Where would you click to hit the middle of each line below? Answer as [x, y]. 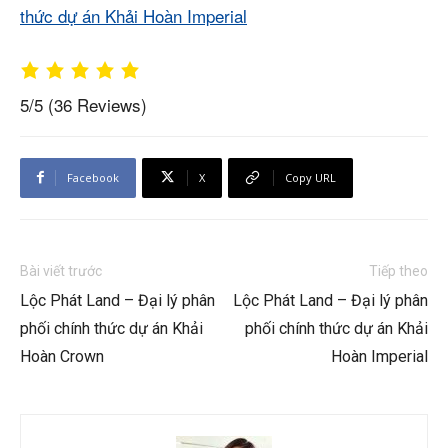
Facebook [93, 177]
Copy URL [310, 177]
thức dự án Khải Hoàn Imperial [133, 16]
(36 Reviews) [97, 104]
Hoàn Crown [62, 356]
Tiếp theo [398, 270]
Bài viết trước [61, 270]
